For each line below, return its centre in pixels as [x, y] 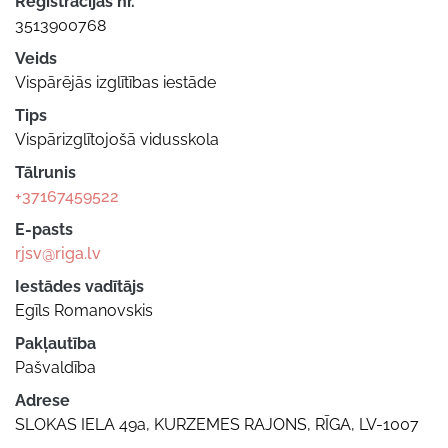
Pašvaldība [55, 367]
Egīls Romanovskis [84, 310]
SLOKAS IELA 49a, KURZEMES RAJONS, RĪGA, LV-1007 [217, 424]
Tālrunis [45, 172]
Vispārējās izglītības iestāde [115, 82]
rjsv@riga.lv [58, 253]
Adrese [42, 400]
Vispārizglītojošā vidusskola [117, 139]
